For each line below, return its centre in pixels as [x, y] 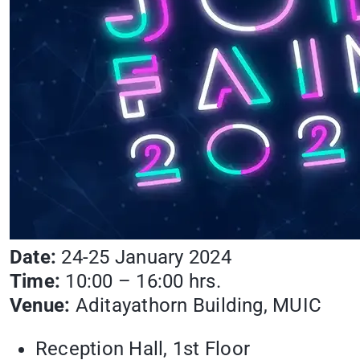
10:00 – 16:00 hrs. [143, 282]
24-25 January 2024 [144, 258]
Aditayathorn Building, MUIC [196, 306]
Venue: [40, 306]
